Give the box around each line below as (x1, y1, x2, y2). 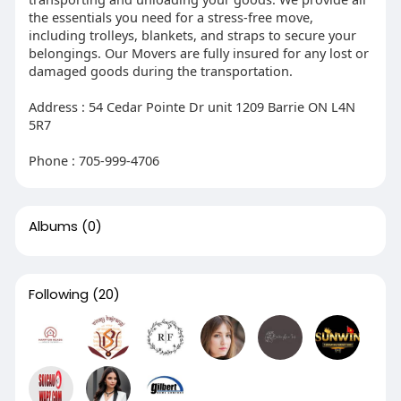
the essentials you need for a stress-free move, (28, 7, 313, 26)
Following (28, 284, 89, 303)
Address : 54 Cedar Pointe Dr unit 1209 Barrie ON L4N (28, 97, 355, 115)
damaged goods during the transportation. (28, 61, 293, 80)
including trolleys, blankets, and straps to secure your (28, 25, 356, 44)
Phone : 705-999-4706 (28, 150, 159, 169)
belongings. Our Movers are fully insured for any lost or (28, 43, 369, 62)
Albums (28, 216, 78, 235)
